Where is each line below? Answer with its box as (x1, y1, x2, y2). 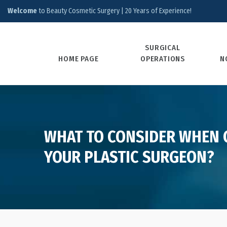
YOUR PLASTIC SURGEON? (44, 147, 214, 167)
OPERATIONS (140, 54, 185, 63)
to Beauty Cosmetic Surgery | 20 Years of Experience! (37, 7, 192, 15)
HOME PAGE (58, 54, 99, 63)
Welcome (8, 7, 37, 15)
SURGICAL (145, 43, 180, 52)
